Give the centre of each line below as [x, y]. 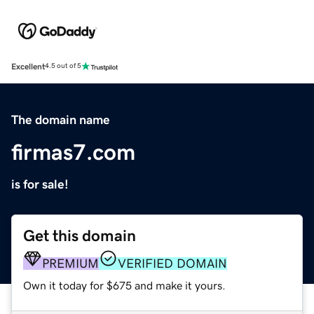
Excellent [28, 66]
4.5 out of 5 [63, 66]
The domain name [61, 120]
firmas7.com [73, 152]
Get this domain [80, 235]
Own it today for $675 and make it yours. [124, 285]
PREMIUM [70, 263]
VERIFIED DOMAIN [172, 263]
